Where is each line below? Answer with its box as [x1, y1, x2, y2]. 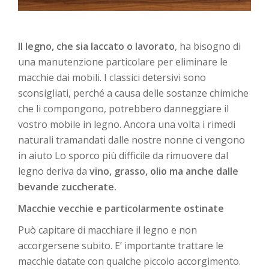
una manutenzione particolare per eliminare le [18, 55, 228, 69]
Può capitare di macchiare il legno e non [18, 223, 197, 237]
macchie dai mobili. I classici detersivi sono [18, 71, 206, 85]
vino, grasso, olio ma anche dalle [89, 165, 238, 178]
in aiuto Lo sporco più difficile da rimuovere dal [18, 149, 228, 163]
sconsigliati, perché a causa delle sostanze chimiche [18, 86, 249, 100]
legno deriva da [18, 165, 89, 178]
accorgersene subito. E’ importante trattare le [18, 239, 223, 253]
